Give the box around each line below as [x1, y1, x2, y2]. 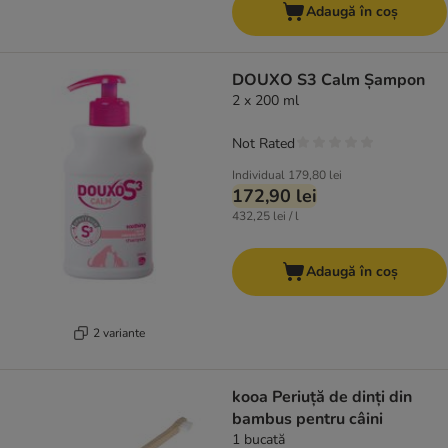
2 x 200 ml [232, 91, 299, 111]
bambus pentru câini [232, 408, 383, 431]
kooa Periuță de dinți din [232, 386, 412, 409]
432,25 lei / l [232, 208, 299, 225]
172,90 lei [232, 184, 317, 209]
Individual [232, 167, 285, 184]
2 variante [92, 324, 145, 341]
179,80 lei [288, 167, 342, 184]
